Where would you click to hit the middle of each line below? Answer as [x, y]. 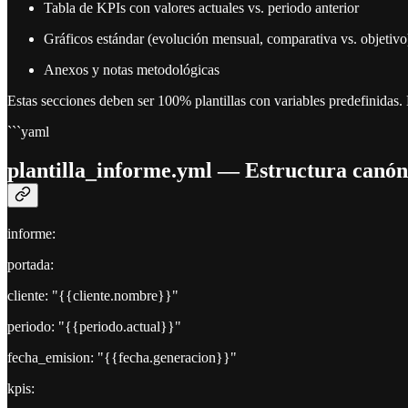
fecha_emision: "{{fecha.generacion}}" [122, 357]
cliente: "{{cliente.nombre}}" [93, 295]
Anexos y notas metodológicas [132, 70]
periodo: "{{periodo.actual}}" [94, 326]
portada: [31, 264]
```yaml [28, 132]
